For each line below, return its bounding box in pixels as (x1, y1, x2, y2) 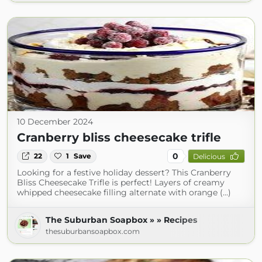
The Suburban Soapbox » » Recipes (46, 215, 197, 226)
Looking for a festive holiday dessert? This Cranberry (17, 167, 231, 178)
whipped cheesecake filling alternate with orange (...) (17, 187, 231, 198)
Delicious (192, 151, 225, 161)
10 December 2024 (17, 116, 93, 127)
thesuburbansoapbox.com (46, 227, 140, 236)
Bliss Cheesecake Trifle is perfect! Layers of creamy (17, 177, 225, 188)
